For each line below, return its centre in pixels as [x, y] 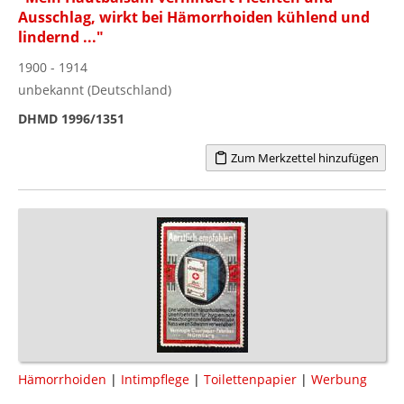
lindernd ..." [61, 37]
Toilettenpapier [250, 379]
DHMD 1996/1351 [71, 118]
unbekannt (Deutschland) [95, 89]
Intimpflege [155, 379]
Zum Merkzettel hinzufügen [303, 157]
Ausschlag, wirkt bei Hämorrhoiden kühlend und [194, 17]
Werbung [339, 379]
